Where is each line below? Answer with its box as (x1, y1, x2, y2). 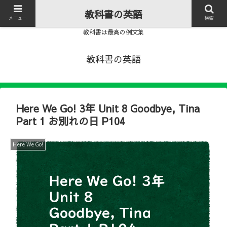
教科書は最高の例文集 (83, 28, 144, 36)
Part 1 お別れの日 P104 (16, 114, 125, 128)
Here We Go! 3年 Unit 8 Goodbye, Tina (16, 101, 200, 116)
